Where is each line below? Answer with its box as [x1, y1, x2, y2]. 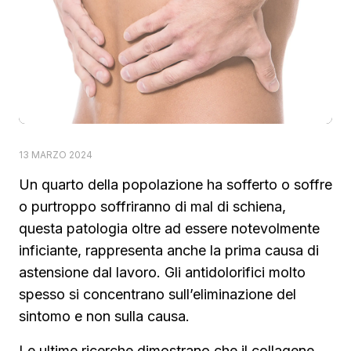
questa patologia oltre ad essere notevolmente [19, 220, 320, 237]
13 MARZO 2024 [19, 149, 92, 161]
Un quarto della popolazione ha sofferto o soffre [19, 176, 332, 193]
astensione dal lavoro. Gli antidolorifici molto [19, 264, 306, 280]
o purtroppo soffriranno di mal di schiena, [19, 198, 286, 215]
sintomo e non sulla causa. [19, 308, 190, 324]
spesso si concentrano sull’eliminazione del [19, 286, 296, 302]
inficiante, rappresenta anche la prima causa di [19, 242, 319, 259]
